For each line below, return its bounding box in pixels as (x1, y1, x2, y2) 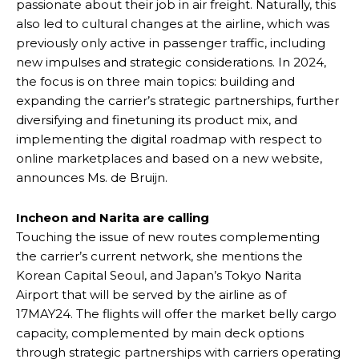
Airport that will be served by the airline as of (16, 286, 286, 302)
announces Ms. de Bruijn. (16, 169, 167, 185)
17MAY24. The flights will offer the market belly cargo (16, 305, 337, 321)
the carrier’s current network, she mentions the (16, 248, 303, 264)
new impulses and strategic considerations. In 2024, (16, 54, 326, 70)
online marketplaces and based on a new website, (16, 150, 322, 166)
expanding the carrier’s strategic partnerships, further (16, 92, 339, 108)
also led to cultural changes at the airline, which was (16, 15, 329, 31)
